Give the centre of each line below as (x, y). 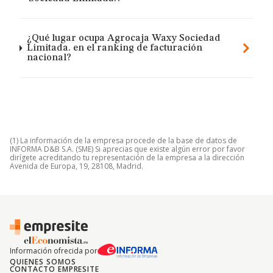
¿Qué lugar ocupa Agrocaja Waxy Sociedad (123, 38)
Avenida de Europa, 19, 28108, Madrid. (76, 166)
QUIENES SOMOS (43, 262)
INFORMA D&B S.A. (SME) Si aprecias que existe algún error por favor (127, 149)
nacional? (49, 58)
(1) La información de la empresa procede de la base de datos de (123, 140)
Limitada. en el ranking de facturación (114, 48)
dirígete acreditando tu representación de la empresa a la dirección (127, 158)
